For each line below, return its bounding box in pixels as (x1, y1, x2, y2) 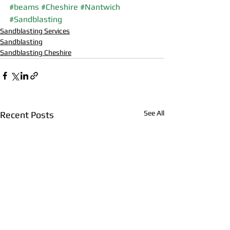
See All (144, 109, 164, 117)
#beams (9, 2, 39, 12)
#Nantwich (80, 2, 120, 12)
